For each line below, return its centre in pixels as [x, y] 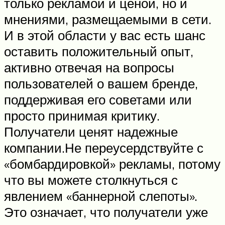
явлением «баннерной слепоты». [101, 196]
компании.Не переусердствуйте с [104, 147]
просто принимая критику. [82, 115]
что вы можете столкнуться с [91, 180]
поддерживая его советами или [98, 99]
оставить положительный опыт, [99, 51]
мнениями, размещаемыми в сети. [108, 19]
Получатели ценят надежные [91, 131]
